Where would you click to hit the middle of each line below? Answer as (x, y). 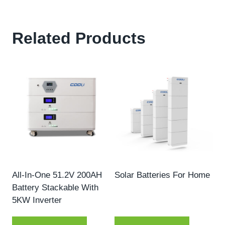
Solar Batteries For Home (162, 175)
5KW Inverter (37, 200)
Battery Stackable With (55, 187)
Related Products (79, 38)
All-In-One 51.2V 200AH (57, 175)
